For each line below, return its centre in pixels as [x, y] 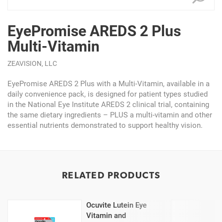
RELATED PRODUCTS [111, 175]
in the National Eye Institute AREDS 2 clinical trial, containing [108, 104]
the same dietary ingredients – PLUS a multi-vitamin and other [110, 114]
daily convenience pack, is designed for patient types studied [108, 94]
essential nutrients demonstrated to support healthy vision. [105, 125]
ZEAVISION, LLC [32, 63]
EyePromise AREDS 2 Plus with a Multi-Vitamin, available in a [109, 83]
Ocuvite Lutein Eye [116, 205]
